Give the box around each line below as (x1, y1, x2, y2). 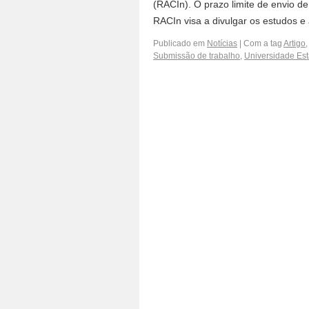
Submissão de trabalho (153, 51, 240, 61)
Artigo (283, 39, 306, 48)
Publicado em (153, 39, 205, 48)
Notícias (207, 39, 237, 48)
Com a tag (243, 39, 283, 48)
